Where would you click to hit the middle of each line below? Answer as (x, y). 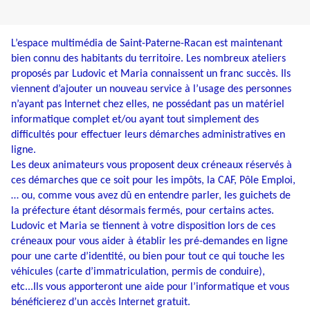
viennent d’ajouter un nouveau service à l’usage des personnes (151, 90)
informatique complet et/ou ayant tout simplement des (135, 120)
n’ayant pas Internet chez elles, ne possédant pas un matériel (148, 105)
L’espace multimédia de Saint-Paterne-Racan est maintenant (147, 44)
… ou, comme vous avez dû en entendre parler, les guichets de (151, 196)
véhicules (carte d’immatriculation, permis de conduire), (138, 272)
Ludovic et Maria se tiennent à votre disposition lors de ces (143, 227)
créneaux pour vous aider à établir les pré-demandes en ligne (149, 242)
